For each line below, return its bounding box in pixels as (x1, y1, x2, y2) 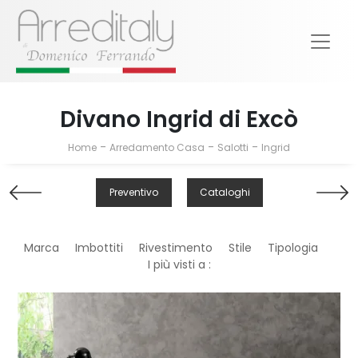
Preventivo (109, 185, 158, 200)
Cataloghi (199, 185, 250, 200)
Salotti (217, 141, 249, 155)
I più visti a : (147, 257, 211, 273)
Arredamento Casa (109, 141, 205, 155)
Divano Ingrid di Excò (60, 104, 298, 136)
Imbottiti (75, 240, 123, 257)
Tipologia (268, 240, 318, 257)
